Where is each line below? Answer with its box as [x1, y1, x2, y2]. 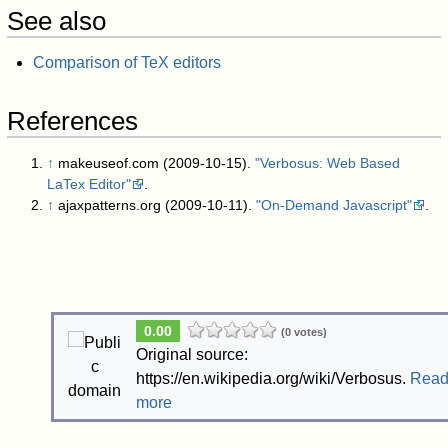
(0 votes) [280, 325, 327, 338]
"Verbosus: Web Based [255, 154, 401, 171]
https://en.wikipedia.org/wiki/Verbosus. [135, 369, 410, 387]
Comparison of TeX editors [32, 54, 221, 72]
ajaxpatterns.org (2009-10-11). [58, 196, 257, 213]
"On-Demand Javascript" [256, 196, 413, 213]
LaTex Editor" [47, 175, 132, 192]
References [7, 107, 139, 136]
